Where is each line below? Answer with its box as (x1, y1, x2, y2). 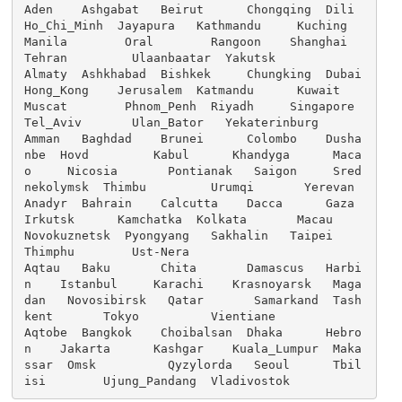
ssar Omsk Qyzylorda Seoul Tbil (24, 358, 363, 372)
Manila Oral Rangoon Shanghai (24, 35, 348, 49)
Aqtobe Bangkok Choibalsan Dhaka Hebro (24, 326, 363, 340)
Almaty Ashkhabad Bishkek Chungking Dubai (24, 67, 363, 82)
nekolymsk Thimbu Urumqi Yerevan (24, 180, 355, 195)
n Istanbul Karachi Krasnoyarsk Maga (24, 277, 363, 292)
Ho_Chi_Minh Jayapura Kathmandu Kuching (24, 19, 348, 33)
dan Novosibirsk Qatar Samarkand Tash (24, 293, 363, 308)
